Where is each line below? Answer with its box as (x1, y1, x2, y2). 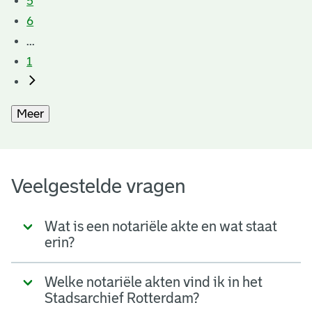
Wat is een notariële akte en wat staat (45, 219, 277, 235)
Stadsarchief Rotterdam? (45, 290, 199, 306)
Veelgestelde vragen (11, 175, 186, 197)
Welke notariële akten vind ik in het (45, 274, 263, 290)
